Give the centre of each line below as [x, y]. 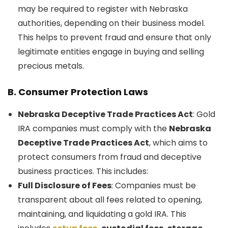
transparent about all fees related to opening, [110, 200]
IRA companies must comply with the [93, 129]
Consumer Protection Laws [83, 92]
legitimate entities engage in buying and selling [111, 52]
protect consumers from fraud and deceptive [110, 157]
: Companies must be [154, 186]
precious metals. [51, 66]
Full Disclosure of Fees [65, 186]
